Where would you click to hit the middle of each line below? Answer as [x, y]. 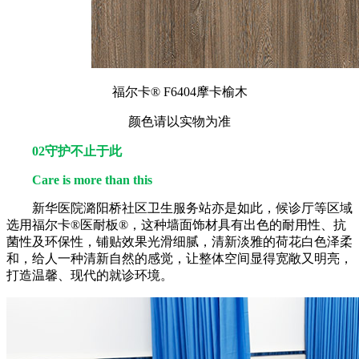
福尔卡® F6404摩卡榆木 [179, 91]
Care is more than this [92, 179]
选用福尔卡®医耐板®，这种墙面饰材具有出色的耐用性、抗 [176, 224]
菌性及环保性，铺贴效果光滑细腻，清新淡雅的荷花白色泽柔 [179, 241]
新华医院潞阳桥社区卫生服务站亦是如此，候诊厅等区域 [192, 208]
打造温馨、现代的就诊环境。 [90, 275]
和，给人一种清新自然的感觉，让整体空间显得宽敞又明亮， [179, 258]
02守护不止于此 [77, 151]
